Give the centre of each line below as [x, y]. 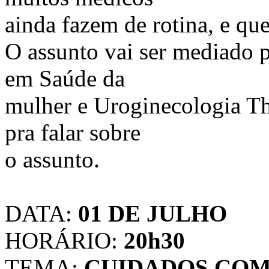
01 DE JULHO [150, 213]
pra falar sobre [73, 132]
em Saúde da [65, 78]
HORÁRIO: [64, 240]
